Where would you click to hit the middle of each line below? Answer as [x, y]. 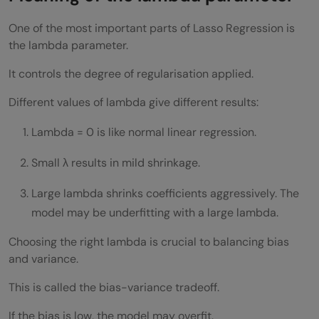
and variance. [43, 258]
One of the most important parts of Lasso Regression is [152, 28]
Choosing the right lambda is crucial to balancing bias [149, 241]
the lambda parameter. [68, 45]
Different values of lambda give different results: [134, 102]
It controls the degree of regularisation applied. [131, 73]
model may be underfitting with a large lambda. [155, 212]
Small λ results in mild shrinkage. [116, 162]
